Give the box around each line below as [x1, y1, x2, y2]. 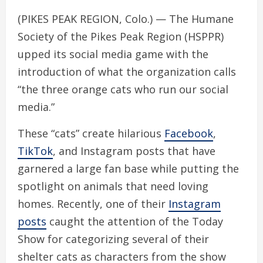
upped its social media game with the [18, 46, 208, 61]
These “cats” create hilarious [18, 126, 164, 140]
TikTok [18, 143, 53, 158]
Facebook [164, 126, 213, 140]
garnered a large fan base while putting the [18, 161, 239, 176]
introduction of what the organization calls [18, 64, 236, 79]
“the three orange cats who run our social [18, 82, 228, 96]
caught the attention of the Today [46, 214, 223, 228]
